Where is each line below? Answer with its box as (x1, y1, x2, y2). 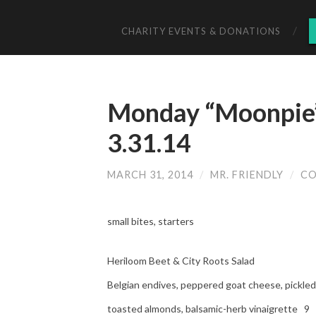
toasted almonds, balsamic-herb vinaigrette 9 (107, 302, 310, 315)
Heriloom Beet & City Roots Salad (107, 254, 255, 267)
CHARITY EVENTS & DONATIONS (121, 25, 281, 37)
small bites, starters (107, 215, 194, 228)
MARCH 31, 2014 (107, 168, 193, 181)
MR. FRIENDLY (210, 168, 284, 181)
